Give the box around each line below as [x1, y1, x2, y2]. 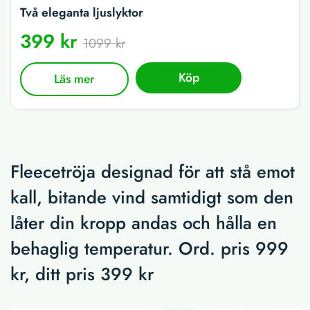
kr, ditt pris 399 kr [10, 261, 154, 287]
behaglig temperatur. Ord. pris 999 [10, 235, 289, 262]
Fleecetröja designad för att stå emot [10, 158, 295, 185]
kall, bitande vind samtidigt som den [10, 184, 293, 210]
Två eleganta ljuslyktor [20, 3, 143, 22]
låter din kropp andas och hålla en [10, 210, 277, 236]
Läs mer [54, 70, 95, 89]
